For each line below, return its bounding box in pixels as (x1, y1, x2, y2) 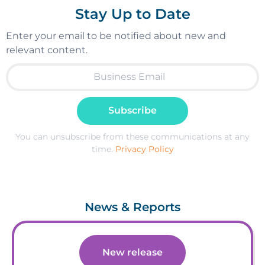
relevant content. (6, 44, 88, 56)
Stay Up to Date (75, 5, 190, 22)
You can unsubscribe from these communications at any (15, 131, 250, 142)
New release (102, 247, 163, 258)
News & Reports (85, 200, 180, 215)
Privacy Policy (115, 143, 174, 154)
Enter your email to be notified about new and (6, 30, 226, 41)
